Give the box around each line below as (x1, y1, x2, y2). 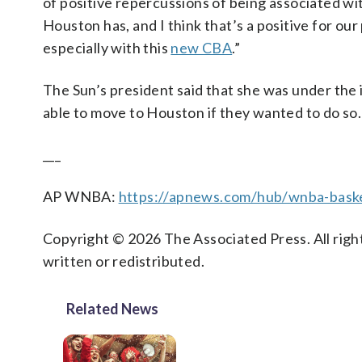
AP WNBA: (43, 187, 119, 205)
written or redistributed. (43, 252, 204, 270)
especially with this (43, 39, 171, 57)
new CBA (170, 39, 233, 57)
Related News (66, 300, 158, 318)
